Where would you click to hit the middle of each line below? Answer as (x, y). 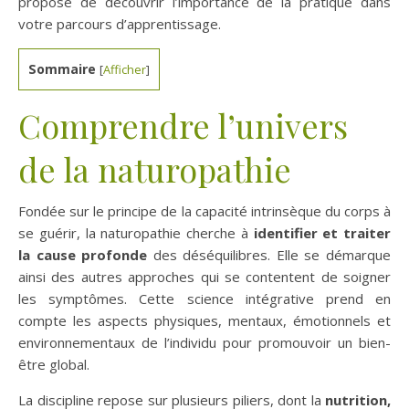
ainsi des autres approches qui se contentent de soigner (204, 277)
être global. (54, 364)
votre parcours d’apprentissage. (120, 23)
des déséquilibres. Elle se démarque (269, 255)
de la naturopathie (155, 169)
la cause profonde (83, 255)
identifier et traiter (319, 233)
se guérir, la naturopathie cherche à (133, 233)
